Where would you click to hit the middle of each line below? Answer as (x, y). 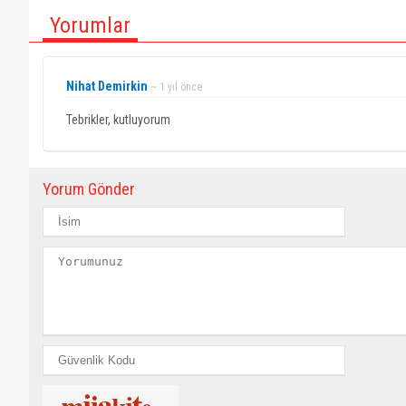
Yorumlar (90, 25)
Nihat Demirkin (107, 86)
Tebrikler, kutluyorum (118, 120)
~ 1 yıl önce (176, 87)
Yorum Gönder (89, 189)
